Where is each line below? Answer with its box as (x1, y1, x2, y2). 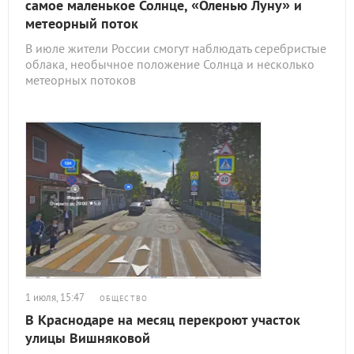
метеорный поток (25, 14, 138, 32)
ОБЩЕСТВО (100, 293, 148, 303)
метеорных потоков (25, 72, 136, 88)
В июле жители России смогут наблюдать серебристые (25, 40, 326, 56)
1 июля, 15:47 (25, 291, 85, 304)
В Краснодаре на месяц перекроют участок (25, 311, 300, 329)
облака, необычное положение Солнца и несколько (25, 56, 314, 72)
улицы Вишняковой (25, 329, 150, 347)
